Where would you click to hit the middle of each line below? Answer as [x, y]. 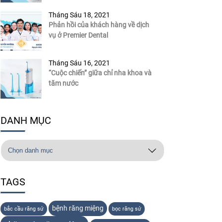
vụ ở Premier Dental [78, 35]
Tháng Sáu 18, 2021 [79, 15]
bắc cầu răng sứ [24, 209]
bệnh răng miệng [78, 209]
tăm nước [63, 83]
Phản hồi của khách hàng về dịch [99, 25]
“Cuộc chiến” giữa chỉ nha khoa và [100, 73]
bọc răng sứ [127, 209]
